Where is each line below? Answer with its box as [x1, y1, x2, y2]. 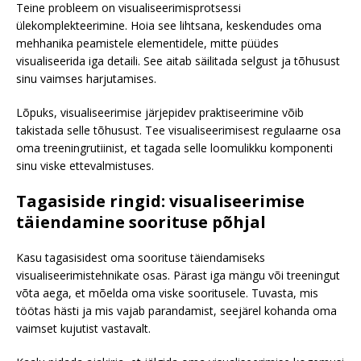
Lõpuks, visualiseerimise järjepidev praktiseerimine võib [16, 104, 304, 120]
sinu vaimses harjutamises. [16, 70, 156, 86]
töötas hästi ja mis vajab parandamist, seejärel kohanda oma [16, 302, 337, 318]
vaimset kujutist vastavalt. [16, 320, 151, 336]
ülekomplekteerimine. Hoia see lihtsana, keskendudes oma [16, 17, 322, 33]
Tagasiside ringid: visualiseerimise [16, 189, 305, 212]
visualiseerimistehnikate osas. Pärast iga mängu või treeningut [16, 267, 340, 283]
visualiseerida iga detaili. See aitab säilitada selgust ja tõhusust [16, 52, 340, 68]
